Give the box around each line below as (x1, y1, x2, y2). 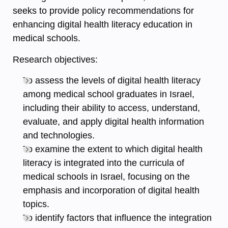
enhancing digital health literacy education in (13, 19, 192, 30)
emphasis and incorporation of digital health (23, 185, 199, 196)
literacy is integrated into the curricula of (23, 158, 184, 168)
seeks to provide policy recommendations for (13, 6, 194, 16)
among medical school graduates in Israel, (23, 89, 194, 100)
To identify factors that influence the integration (23, 213, 212, 223)
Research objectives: (13, 54, 98, 65)
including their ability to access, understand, (23, 103, 200, 113)
